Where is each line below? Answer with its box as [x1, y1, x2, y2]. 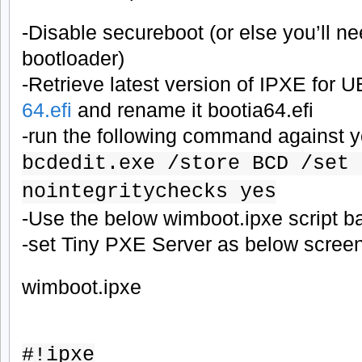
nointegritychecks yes [22, 180, 276, 204]
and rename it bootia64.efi [72, 99, 314, 122]
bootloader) [22, 47, 124, 70]
